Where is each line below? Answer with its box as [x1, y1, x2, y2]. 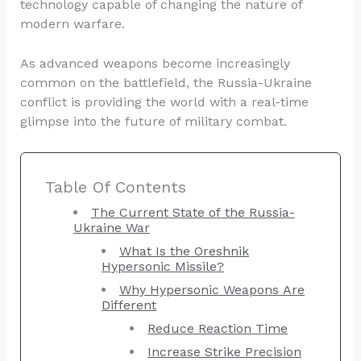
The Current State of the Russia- [90, 204, 295, 220]
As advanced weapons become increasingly [19, 56, 290, 72]
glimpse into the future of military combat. [19, 114, 287, 130]
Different [102, 297, 156, 313]
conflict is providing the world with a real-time [19, 94, 309, 110]
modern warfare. [19, 15, 125, 31]
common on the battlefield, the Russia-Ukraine [19, 75, 312, 91]
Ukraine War [73, 219, 150, 235]
